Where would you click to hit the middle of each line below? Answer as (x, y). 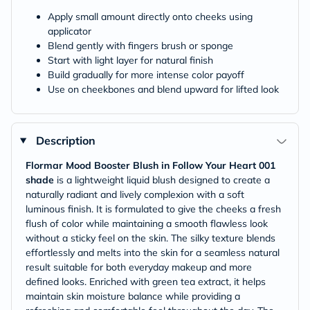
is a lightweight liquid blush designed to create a (162, 180)
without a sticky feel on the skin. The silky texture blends (151, 238)
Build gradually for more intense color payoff (146, 75)
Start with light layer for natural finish (130, 60)
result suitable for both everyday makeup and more (139, 267)
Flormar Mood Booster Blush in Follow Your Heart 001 (151, 165)
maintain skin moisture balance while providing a (133, 296)
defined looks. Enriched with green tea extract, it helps (146, 282)
